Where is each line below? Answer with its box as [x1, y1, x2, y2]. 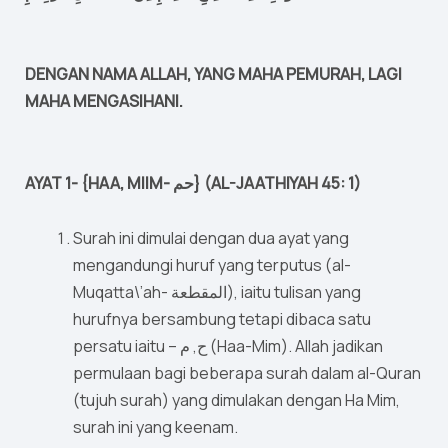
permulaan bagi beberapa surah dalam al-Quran [73, 362, 421, 385]
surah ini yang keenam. [73, 416, 238, 439]
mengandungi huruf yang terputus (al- [73, 254, 351, 277]
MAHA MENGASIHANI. [25, 90, 183, 113]
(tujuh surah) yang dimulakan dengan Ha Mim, [73, 389, 400, 412]
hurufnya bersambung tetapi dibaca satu [73, 308, 371, 331]
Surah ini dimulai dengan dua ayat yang [73, 227, 349, 250]
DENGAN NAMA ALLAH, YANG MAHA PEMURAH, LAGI [25, 63, 402, 86]
